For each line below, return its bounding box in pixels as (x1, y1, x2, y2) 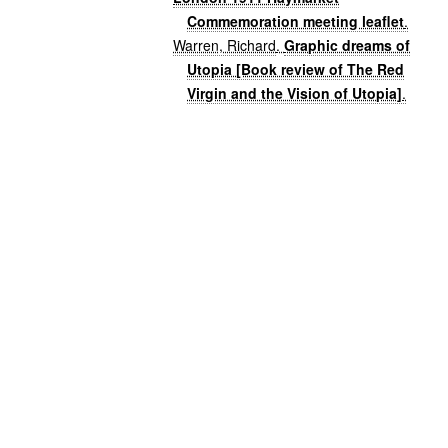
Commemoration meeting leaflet (187, 10, 405, 31)
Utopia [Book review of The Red (187, 58, 405, 79)
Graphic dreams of (284, 34, 411, 55)
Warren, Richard (173, 34, 277, 55)
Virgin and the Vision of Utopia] (187, 82, 403, 103)
